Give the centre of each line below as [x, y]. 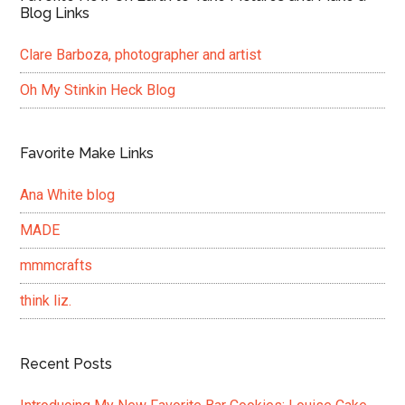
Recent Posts [66, 364]
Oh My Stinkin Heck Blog [98, 90]
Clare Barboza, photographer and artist [141, 55]
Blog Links [55, 14]
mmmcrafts [57, 266]
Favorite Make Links [87, 154]
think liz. [46, 301]
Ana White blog [68, 195]
